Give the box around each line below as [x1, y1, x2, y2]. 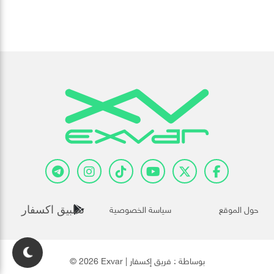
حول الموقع [219, 200, 259, 216]
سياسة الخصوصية [109, 200, 172, 216]
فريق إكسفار [129, 251, 171, 267]
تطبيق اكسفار [21, 204, 84, 216]
